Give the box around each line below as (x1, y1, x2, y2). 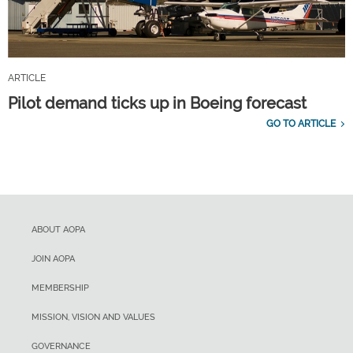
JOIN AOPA (32, 254, 75, 265)
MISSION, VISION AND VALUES (32, 312, 155, 323)
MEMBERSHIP (32, 283, 89, 294)
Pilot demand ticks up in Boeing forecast (8, 94, 307, 113)
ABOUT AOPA (32, 225, 85, 236)
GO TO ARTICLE (266, 118, 336, 130)
